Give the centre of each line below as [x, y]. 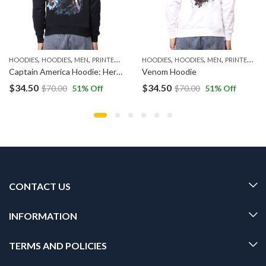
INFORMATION [43, 216]
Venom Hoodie [169, 72]
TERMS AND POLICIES [58, 246]
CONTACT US [40, 186]
